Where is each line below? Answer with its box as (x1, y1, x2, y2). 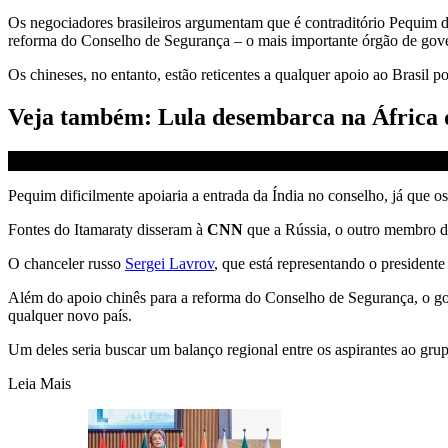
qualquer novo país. (8, 306, 132, 324)
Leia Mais (8, 374, 71, 392)
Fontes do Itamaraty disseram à (8, 220, 207, 238)
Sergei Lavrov (125, 254, 214, 272)
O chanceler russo (8, 254, 125, 272)
